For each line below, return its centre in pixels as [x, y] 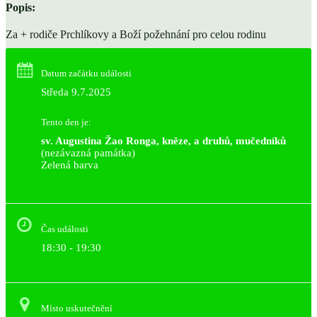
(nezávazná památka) [88, 153]
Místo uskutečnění [77, 308]
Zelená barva [172, 165]
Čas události [65, 229]
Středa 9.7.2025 [76, 92]
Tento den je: [66, 122]
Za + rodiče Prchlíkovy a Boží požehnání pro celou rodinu [136, 34]
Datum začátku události [86, 73]
